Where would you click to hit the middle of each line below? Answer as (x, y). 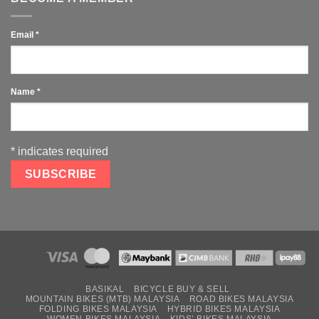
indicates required (62, 151)
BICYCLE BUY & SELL (182, 289)
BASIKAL (105, 289)
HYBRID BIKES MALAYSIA (224, 309)
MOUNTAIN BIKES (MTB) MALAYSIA (103, 299)
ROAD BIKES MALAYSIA (241, 299)
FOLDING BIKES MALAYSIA (98, 309)
